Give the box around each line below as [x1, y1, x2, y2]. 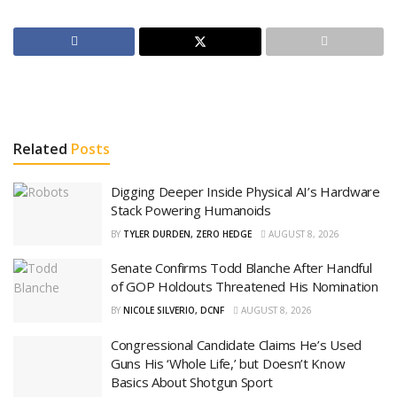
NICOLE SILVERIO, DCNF [123, 304, 224, 317]
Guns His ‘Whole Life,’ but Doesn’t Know [111, 354, 346, 372]
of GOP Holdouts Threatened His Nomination [111, 277, 378, 296]
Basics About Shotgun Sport [111, 372, 274, 391]
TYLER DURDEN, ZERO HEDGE [123, 227, 252, 240]
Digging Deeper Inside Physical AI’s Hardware [111, 182, 380, 200]
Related [13, 138, 67, 159]
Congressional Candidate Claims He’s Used [111, 335, 362, 354]
